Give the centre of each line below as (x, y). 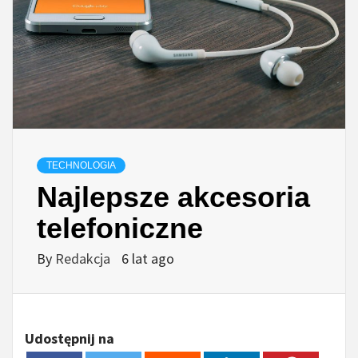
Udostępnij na (70, 339)
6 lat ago (148, 259)
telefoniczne (120, 229)
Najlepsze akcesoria (173, 197)
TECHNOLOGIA (81, 166)
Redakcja (84, 259)
